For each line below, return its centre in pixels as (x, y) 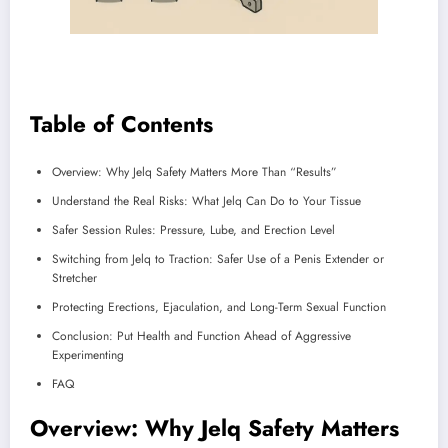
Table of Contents (121, 123)
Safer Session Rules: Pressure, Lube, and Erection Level (193, 230)
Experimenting (88, 355)
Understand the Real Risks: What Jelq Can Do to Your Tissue (206, 201)
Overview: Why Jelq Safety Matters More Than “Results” (194, 172)
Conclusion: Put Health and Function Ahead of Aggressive (201, 336)
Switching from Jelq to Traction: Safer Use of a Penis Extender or (218, 259)
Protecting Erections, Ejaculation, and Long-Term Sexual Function (219, 307)
